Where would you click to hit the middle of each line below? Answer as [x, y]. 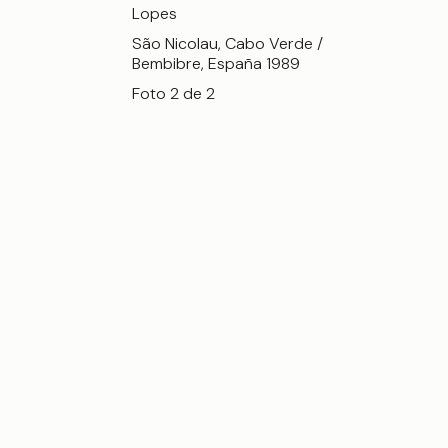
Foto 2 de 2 [173, 94]
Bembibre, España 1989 [216, 64]
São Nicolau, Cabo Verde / [227, 44]
